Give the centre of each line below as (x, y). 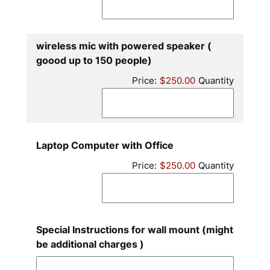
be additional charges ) (90, 244)
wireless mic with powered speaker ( (124, 46)
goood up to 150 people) (94, 61)
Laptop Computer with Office (105, 146)
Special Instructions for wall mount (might (134, 230)
